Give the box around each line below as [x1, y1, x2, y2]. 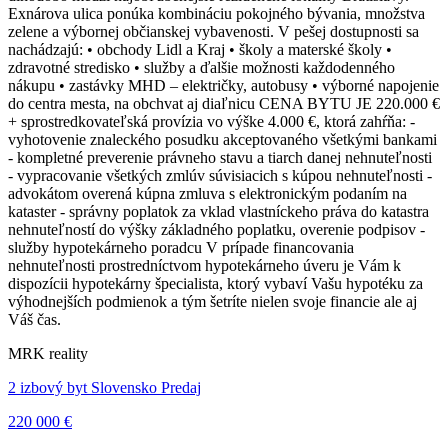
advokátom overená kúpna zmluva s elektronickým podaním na [8, 184, 407, 202]
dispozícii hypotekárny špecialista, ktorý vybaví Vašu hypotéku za [8, 274, 423, 292]
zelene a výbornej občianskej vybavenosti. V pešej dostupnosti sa [8, 22, 419, 40]
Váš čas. [8, 310, 61, 328]
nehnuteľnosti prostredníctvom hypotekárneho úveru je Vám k [8, 256, 401, 274]
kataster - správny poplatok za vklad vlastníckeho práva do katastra [8, 202, 429, 220]
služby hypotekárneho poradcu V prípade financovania [8, 238, 354, 256]
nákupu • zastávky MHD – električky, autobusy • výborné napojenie [8, 76, 439, 94]
